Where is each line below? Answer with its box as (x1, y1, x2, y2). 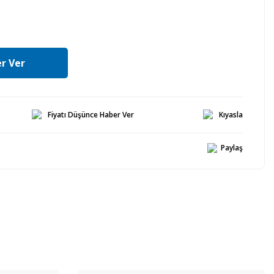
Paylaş (221, 143, 243, 153)
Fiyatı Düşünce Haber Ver (48, 109, 134, 120)
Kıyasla (219, 109, 243, 120)
